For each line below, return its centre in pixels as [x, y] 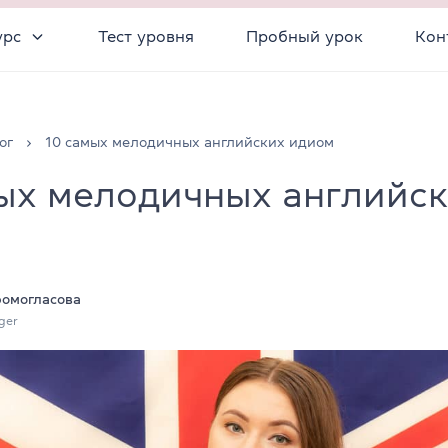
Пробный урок [304, 35]
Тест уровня [146, 35]
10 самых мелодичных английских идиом [189, 142]
